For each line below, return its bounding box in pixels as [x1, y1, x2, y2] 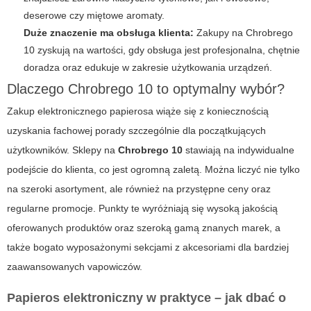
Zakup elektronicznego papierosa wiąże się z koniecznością [7, 106, 269, 117]
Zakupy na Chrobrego [194, 27, 293, 39]
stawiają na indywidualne [183, 144, 294, 156]
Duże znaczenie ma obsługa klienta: [24, 27, 194, 39]
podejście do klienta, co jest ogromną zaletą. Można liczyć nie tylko [7, 164, 300, 176]
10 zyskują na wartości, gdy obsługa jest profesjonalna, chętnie [24, 44, 300, 56]
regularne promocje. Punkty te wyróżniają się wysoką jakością [7, 203, 278, 215]
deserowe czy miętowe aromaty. [24, 10, 165, 22]
